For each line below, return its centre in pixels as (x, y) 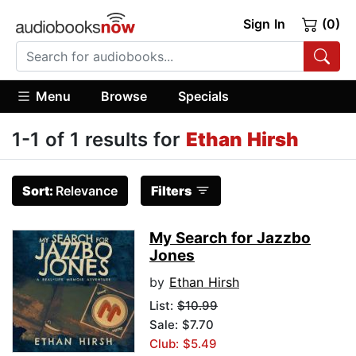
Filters (171, 191)
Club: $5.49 (183, 344)
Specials (203, 96)
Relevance (87, 191)
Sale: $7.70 (182, 325)
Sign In (264, 24)
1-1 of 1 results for (99, 140)
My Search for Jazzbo (230, 238)
